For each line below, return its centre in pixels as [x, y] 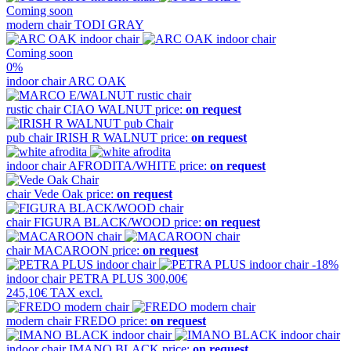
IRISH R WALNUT [107, 138]
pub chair [31, 138]
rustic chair [35, 110]
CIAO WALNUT [108, 110]
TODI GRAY [109, 25]
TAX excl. [75, 293]
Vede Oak [58, 194]
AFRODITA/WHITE [122, 166]
